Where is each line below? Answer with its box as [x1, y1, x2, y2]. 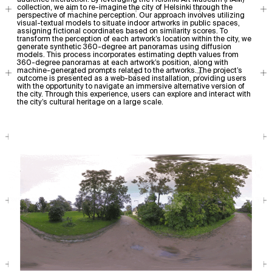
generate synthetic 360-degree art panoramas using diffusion [17, 44, 231, 52]
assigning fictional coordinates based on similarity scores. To [17, 28, 228, 36]
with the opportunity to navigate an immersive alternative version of [17, 83, 245, 91]
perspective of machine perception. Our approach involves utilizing [17, 12, 245, 20]
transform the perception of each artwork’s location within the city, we [17, 36, 251, 44]
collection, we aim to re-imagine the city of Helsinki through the [17, 4, 233, 12]
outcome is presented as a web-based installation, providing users [17, 75, 246, 83]
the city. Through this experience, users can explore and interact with [17, 91, 251, 99]
